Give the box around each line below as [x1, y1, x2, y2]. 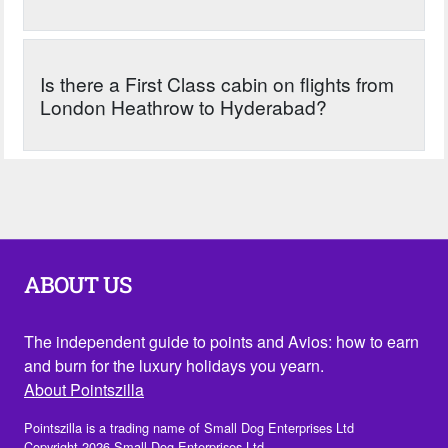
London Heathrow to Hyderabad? [40, 92, 328, 120]
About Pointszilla [24, 377, 144, 401]
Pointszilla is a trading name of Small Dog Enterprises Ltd [24, 417, 354, 437]
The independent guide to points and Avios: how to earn [24, 329, 419, 353]
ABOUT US [24, 269, 131, 299]
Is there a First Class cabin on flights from [40, 69, 395, 97]
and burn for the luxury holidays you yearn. [24, 353, 324, 377]
